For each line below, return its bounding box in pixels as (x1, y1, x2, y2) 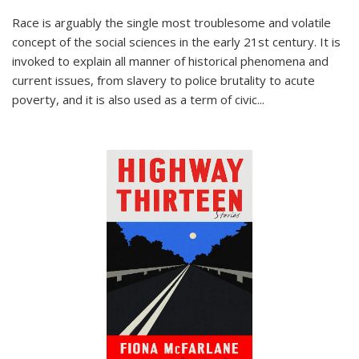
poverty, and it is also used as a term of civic (12, 91, 257, 107)
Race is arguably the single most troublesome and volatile (12, 14, 331, 30)
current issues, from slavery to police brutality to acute (12, 71, 315, 88)
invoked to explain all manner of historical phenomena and (12, 52, 329, 69)
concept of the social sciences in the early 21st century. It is (12, 33, 341, 50)
